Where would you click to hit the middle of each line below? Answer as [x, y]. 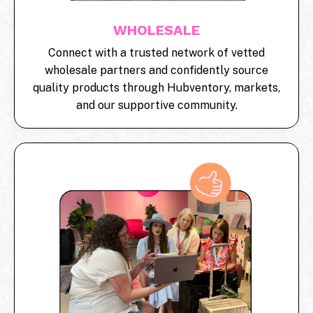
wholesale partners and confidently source [156, 70]
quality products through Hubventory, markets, [156, 87]
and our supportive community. [156, 105]
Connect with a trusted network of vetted [156, 52]
